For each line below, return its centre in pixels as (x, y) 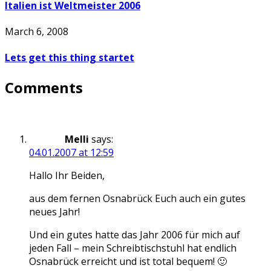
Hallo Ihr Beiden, (67, 175)
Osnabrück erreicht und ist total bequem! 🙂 (128, 261)
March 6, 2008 (37, 32)
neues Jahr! (54, 211)
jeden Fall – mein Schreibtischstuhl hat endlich (133, 248)
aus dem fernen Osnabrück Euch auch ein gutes (137, 198)
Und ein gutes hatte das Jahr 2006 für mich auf (135, 234)
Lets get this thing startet (70, 58)
